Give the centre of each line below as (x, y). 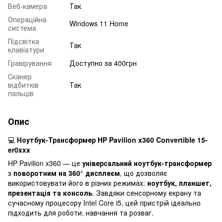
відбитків (23, 84)
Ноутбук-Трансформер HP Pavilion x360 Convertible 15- (112, 139)
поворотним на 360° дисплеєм (67, 173)
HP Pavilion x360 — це (45, 163)
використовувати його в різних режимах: (78, 183)
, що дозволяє (143, 173)
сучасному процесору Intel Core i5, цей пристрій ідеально (104, 202)
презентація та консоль (50, 193)
